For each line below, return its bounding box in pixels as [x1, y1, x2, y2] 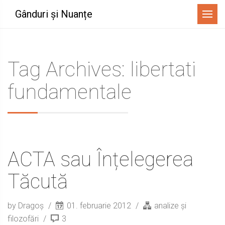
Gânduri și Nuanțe [15, 8, 92, 20]
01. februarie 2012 [65, 201, 133, 210]
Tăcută [8, 170, 68, 193]
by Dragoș [8, 201, 46, 210]
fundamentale [8, 80, 132, 104]
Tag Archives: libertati [8, 57, 196, 81]
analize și [154, 201, 186, 210]
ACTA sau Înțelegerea [8, 148, 193, 171]
